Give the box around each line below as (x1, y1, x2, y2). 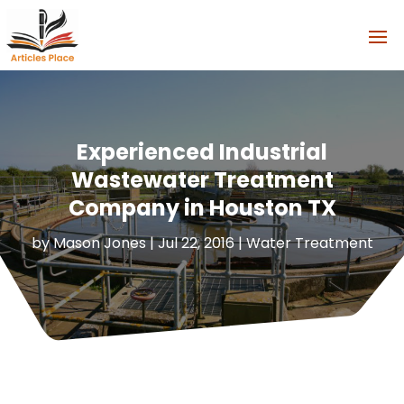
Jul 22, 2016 (157, 233, 234, 254)
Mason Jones (52, 233, 146, 254)
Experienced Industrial (77, 137, 327, 168)
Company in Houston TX (68, 193, 336, 224)
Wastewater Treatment (70, 165, 334, 196)
